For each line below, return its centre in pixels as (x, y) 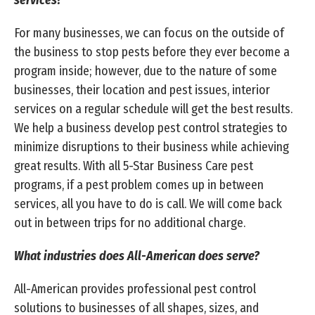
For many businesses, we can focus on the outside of (149, 33)
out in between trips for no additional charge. (130, 223)
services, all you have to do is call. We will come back (148, 204)
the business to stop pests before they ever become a (152, 52)
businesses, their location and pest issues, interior (142, 90)
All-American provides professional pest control (135, 289)
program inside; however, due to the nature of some (146, 71)
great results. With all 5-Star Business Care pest (134, 166)
